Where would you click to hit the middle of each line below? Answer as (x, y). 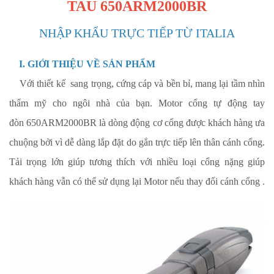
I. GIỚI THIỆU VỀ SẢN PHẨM (87, 64)
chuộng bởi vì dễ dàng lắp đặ (65, 142)
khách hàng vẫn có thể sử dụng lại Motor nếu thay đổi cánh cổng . (137, 181)
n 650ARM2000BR (58, 123)
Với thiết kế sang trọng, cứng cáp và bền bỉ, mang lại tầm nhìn (137, 83)
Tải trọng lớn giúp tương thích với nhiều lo (100, 162)
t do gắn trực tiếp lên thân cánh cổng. (193, 142)
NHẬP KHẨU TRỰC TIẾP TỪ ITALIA (137, 33)
